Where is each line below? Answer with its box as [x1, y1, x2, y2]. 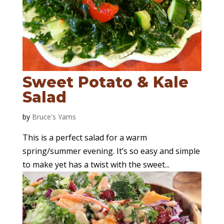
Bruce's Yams [31, 111, 76, 121]
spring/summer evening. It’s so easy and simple [22, 145, 200, 156]
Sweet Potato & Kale [22, 72, 188, 91]
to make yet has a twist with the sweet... [22, 158, 169, 170]
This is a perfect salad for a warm [22, 131, 147, 143]
